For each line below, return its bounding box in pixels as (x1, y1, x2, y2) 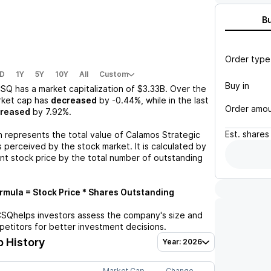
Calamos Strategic (126, 129, 200, 140)
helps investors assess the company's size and (13, 210, 203, 220)
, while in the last (141, 95, 209, 105)
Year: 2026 (163, 237, 202, 246)
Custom (99, 70, 128, 79)
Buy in (225, 80, 249, 91)
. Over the (165, 83, 206, 94)
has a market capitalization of (13, 83, 137, 94)
